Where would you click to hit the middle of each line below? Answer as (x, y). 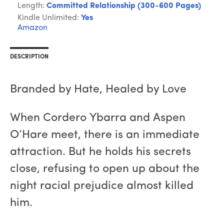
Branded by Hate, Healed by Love (98, 90)
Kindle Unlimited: (49, 18)
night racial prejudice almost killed (102, 186)
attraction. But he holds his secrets (100, 152)
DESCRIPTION (29, 57)
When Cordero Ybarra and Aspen (98, 118)
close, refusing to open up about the (105, 169)
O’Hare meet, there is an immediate (105, 135)
